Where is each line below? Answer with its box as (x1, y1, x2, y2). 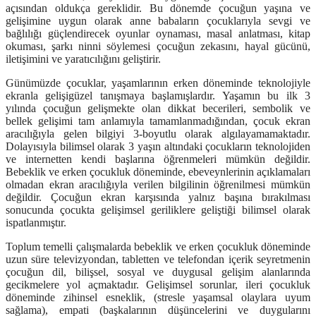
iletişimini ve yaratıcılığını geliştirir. (6, 53, 161, 66)
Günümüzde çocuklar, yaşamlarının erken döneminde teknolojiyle (6, 77, 310, 90)
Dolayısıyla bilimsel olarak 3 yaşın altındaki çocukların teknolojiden (6, 140, 310, 153)
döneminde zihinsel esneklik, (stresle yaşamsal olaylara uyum (6, 291, 310, 304)
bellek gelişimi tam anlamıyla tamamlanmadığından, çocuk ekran (6, 115, 310, 128)
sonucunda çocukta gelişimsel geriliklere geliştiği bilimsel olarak (6, 204, 310, 217)
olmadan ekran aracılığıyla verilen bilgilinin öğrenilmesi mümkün (6, 178, 310, 191)
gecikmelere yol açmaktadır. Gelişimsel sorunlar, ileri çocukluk (6, 279, 310, 291)
